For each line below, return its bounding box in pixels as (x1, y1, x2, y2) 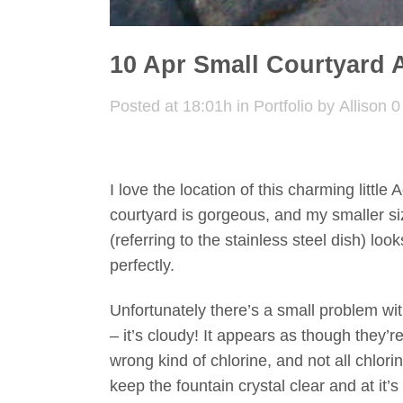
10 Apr (110, 51, 186, 78)
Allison (339, 97, 387, 115)
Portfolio (254, 97, 313, 115)
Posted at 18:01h (110, 97, 232, 115)
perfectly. (110, 256, 175, 274)
